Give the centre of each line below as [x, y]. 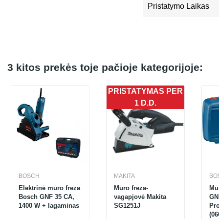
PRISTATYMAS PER [145, 91]
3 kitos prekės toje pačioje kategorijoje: [105, 67]
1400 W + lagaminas [49, 206]
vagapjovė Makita [140, 197]
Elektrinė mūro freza [49, 188]
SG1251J [127, 206]
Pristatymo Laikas [178, 6]
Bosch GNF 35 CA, [46, 197]
